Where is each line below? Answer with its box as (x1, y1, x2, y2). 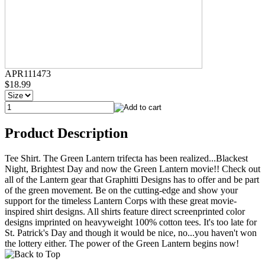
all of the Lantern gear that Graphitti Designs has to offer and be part (5, 174, 259, 185)
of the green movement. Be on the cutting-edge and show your (5, 185, 238, 195)
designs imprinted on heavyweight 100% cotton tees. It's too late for (5, 216, 257, 227)
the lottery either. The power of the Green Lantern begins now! (5, 238, 239, 248)
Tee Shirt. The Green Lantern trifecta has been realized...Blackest (5, 153, 248, 163)
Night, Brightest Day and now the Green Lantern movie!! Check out (5, 163, 260, 174)
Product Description (5, 125, 128, 141)
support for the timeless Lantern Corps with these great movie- (5, 195, 237, 206)
